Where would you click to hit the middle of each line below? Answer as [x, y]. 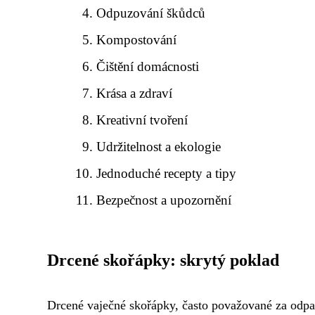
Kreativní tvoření [142, 120]
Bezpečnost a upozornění [164, 200]
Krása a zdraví [135, 93]
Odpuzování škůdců [151, 13]
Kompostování [137, 40]
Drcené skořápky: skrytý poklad [163, 260]
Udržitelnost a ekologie [159, 147]
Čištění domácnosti [148, 66]
